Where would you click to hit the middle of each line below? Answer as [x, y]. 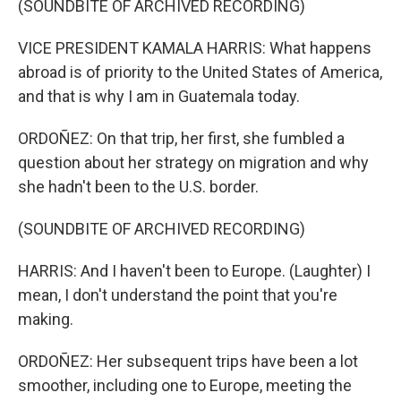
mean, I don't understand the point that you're [178, 295]
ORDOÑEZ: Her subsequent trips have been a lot [188, 361]
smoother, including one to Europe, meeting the [185, 385]
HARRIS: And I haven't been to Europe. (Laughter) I [194, 271]
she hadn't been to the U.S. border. [138, 187]
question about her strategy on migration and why [193, 162]
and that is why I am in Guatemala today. [159, 96]
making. [46, 319]
